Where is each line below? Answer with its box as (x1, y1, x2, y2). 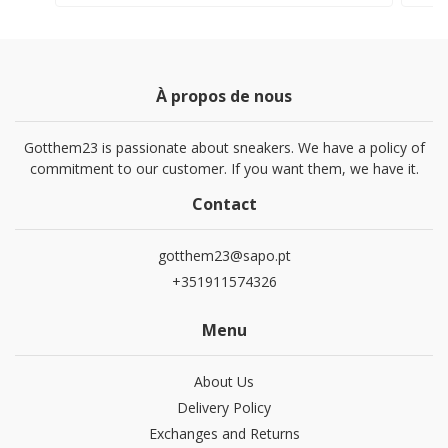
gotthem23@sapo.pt (157, 246, 291, 266)
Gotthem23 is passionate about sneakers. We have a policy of (23, 138, 425, 158)
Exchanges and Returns (148, 424, 300, 444)
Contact (191, 193, 257, 216)
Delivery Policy (177, 398, 271, 418)
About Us (194, 372, 254, 392)
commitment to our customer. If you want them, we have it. (29, 159, 419, 179)
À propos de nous (156, 85, 292, 108)
